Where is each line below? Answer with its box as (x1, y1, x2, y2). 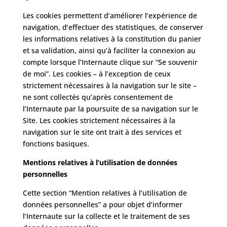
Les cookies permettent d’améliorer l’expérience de (22, 11, 197, 20)
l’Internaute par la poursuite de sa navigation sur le (22, 104, 198, 113)
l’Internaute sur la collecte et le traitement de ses (22, 211, 190, 221)
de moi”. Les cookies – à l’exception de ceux (22, 69, 171, 79)
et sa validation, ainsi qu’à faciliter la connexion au (22, 46, 196, 55)
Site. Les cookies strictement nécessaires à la (22, 116, 175, 125)
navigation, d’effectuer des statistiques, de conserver (22, 22, 203, 32)
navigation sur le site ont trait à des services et (22, 127, 181, 137)
